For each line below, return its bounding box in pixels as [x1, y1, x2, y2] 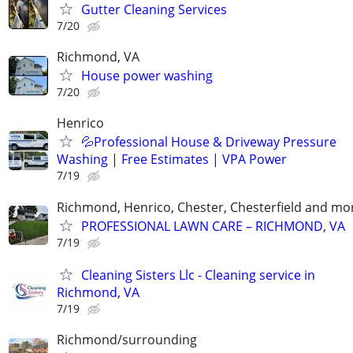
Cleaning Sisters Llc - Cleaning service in [81, 266, 315, 284]
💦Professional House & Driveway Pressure [81, 133, 336, 151]
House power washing [81, 67, 213, 85]
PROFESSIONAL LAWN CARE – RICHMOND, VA [81, 217, 345, 235]
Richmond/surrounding [57, 330, 197, 348]
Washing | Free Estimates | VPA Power [57, 150, 287, 169]
